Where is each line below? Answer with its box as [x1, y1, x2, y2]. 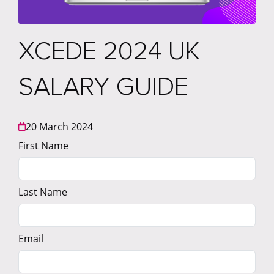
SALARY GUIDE [18, 71, 188, 103]
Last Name [18, 185, 67, 199]
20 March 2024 [26, 120, 93, 134]
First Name [18, 139, 68, 153]
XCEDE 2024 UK [18, 35, 200, 68]
